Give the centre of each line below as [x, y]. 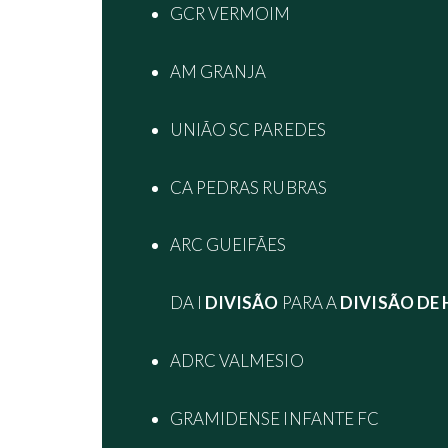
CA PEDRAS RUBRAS [248, 187]
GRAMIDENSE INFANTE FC [274, 418]
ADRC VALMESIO [236, 360]
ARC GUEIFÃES [228, 245]
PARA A [311, 302]
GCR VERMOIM [230, 14]
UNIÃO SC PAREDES [247, 129]
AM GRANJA [218, 71]
